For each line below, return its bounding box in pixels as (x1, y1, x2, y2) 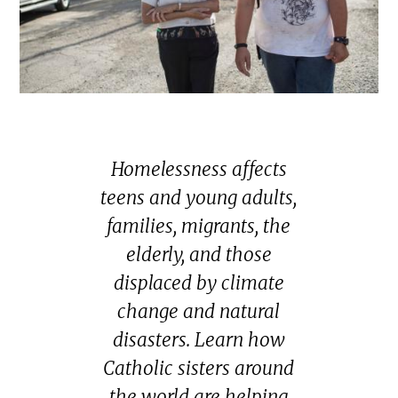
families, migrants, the (107, 215, 291, 239)
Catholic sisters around (103, 357, 295, 381)
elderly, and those (125, 243, 272, 267)
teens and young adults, (100, 187, 298, 211)
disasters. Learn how (112, 329, 285, 353)
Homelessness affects (110, 158, 287, 182)
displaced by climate (113, 272, 284, 296)
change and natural (117, 300, 281, 324)
